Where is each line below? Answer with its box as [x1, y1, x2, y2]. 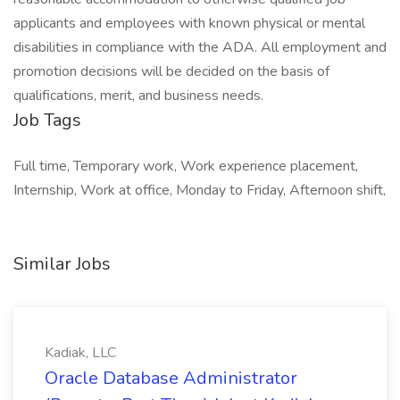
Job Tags [13, 108, 81, 132]
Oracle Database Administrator [45, 366, 297, 390]
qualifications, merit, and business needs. [13, 86, 263, 105]
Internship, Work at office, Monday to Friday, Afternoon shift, [13, 180, 386, 200]
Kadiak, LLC [45, 343, 116, 362]
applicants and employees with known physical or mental [13, 13, 365, 33]
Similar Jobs [13, 252, 111, 276]
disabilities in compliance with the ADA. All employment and [13, 37, 387, 57]
